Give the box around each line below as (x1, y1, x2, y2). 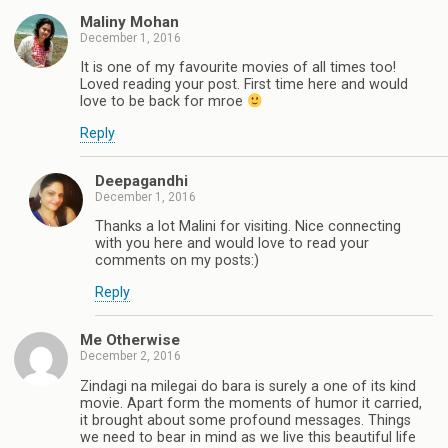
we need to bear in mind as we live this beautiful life (80, 428, 416, 446)
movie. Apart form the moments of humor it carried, (80, 394, 422, 412)
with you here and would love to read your (95, 235, 369, 253)
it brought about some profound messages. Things (80, 411, 411, 429)
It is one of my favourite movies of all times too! (80, 59, 396, 77)
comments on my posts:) (95, 252, 259, 270)
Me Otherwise (80, 331, 180, 350)
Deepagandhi (95, 172, 188, 191)
